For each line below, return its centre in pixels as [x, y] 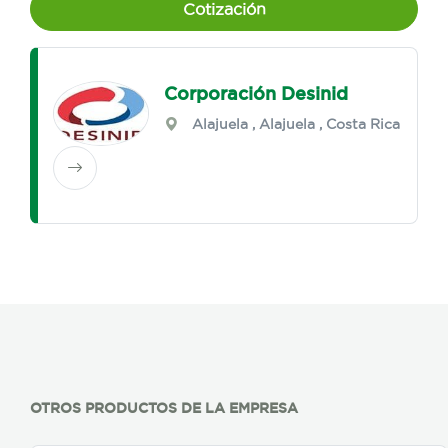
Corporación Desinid [256, 93]
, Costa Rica [358, 124]
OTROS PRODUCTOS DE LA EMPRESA [164, 408]
